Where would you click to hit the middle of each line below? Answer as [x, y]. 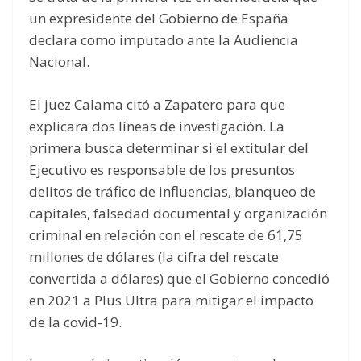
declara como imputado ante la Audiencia [164, 40]
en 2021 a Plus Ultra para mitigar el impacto [171, 300]
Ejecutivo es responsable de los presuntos [162, 169]
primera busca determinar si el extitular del [169, 147]
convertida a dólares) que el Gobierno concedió [179, 278]
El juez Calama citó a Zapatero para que [157, 104]
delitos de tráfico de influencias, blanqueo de [172, 191]
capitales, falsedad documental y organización [178, 213]
